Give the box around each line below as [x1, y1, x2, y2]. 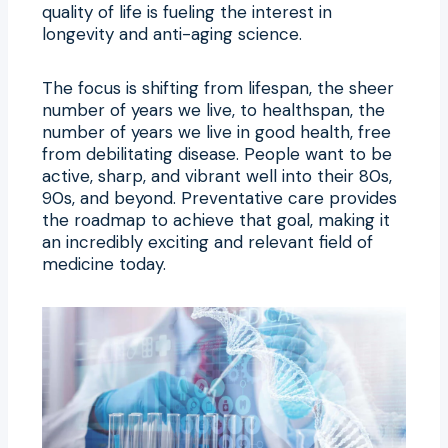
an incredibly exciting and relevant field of [42, 230, 373, 253]
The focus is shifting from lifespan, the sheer [42, 76, 394, 99]
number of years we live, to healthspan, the [42, 98, 385, 121]
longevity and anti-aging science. [42, 22, 302, 45]
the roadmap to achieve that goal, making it [42, 208, 390, 231]
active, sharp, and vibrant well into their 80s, [42, 164, 392, 187]
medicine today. [42, 252, 166, 275]
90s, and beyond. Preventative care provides [42, 186, 397, 209]
